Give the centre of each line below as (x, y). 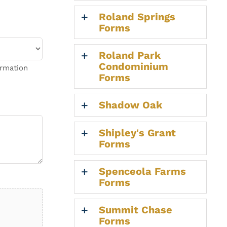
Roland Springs (137, 16)
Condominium (133, 66)
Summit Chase (135, 210)
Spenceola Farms (142, 171)
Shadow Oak (130, 105)
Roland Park (129, 55)
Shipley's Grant (137, 133)
